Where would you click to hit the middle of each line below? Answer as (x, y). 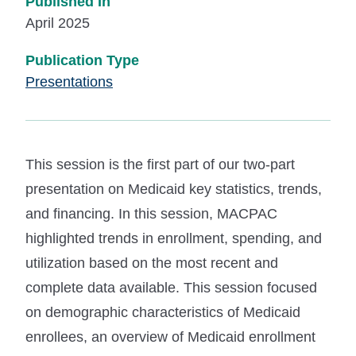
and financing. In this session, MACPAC (151, 213)
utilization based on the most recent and (152, 263)
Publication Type (82, 60)
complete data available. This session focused (171, 287)
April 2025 (58, 23)
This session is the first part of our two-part (160, 164)
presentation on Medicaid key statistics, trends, (174, 189)
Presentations (69, 81)
